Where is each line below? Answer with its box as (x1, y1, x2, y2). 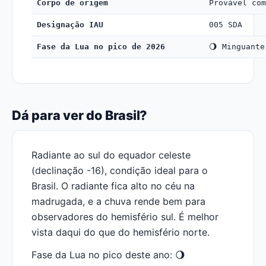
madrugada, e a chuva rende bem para (31, 195, 205, 207)
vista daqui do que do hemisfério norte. (31, 226, 210, 238)
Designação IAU (37, 20, 103, 29)
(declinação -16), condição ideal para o (31, 164, 208, 176)
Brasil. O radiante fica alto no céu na (31, 180, 195, 192)
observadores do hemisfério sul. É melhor (31, 211, 218, 223)
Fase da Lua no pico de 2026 (37, 42, 165, 51)
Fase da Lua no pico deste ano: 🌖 (31, 249, 185, 261)
